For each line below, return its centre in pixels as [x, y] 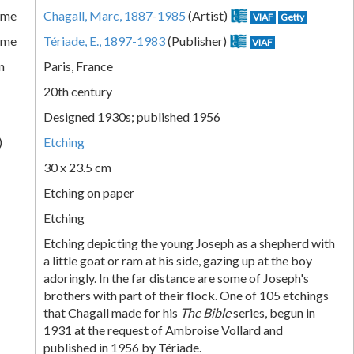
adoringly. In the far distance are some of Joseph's [176, 277]
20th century [78, 91]
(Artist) [208, 15]
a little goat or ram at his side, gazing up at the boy [178, 260]
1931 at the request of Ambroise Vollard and [163, 330]
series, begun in [273, 312]
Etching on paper [89, 192]
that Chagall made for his [112, 312]
